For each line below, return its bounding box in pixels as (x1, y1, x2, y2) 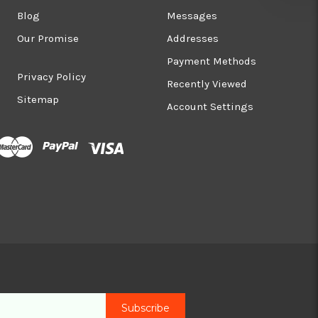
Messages (167, 9, 217, 22)
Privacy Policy (17, 70, 87, 83)
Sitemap (17, 92, 60, 106)
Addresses (167, 31, 219, 45)
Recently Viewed (167, 77, 247, 90)
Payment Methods (167, 54, 256, 67)
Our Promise (17, 31, 79, 45)
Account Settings (167, 99, 253, 113)
